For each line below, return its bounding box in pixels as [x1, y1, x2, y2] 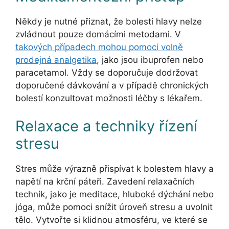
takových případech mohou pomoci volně [15, 41, 183, 52]
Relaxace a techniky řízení [15, 117, 197, 135]
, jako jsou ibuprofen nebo [97, 54, 203, 65]
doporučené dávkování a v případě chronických [15, 80, 209, 90]
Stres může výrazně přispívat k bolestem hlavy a [15, 164, 214, 174]
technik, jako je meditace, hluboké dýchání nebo [15, 189, 214, 200]
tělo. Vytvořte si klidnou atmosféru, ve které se [15, 215, 208, 225]
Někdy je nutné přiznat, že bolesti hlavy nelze [15, 16, 202, 27]
